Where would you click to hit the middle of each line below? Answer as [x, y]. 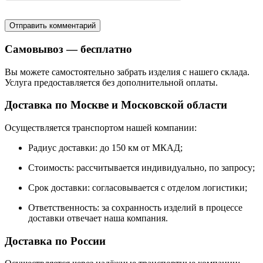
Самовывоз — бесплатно [68, 49]
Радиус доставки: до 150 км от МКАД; [105, 148]
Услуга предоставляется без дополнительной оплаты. [111, 82]
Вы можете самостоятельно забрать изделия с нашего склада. [127, 72]
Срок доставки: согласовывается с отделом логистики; [138, 188]
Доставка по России [55, 241]
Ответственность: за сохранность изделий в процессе [135, 208]
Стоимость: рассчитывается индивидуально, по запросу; [141, 168]
